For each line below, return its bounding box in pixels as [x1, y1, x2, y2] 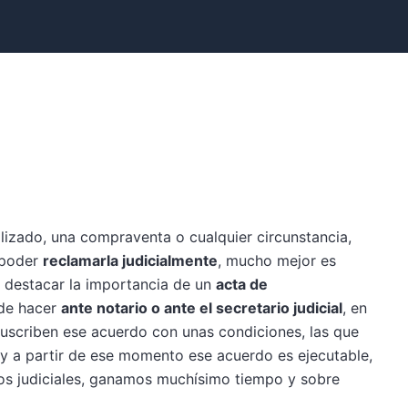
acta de [216, 275, 268, 293]
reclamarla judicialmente [43, 251, 218, 270]
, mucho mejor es [218, 251, 336, 270]
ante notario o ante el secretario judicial [61, 299, 342, 317]
